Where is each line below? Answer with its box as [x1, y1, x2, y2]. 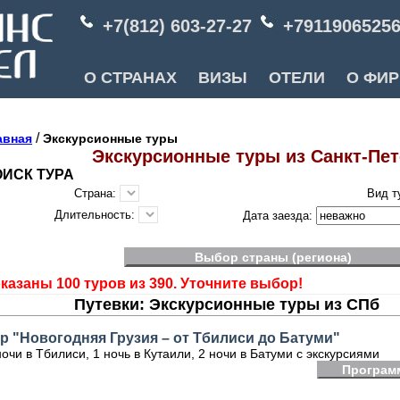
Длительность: [54, 208, 138, 221]
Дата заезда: [242, 209, 316, 222]
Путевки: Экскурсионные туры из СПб [73, 296, 379, 313]
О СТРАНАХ [75, 69, 186, 87]
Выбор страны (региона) [195, 250, 352, 264]
